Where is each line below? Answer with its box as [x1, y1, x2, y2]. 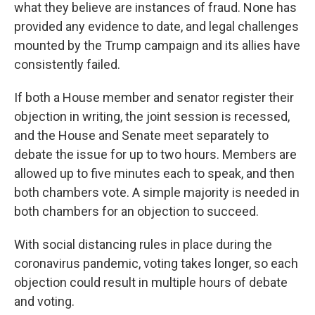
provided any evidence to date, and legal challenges [14, 19, 299, 34]
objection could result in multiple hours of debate [14, 275, 288, 290]
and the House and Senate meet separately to [14, 128, 269, 143]
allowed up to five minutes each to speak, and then [14, 166, 295, 181]
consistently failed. [14, 57, 120, 72]
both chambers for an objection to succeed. [14, 204, 259, 219]
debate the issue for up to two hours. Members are [14, 147, 297, 162]
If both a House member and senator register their [14, 90, 294, 105]
